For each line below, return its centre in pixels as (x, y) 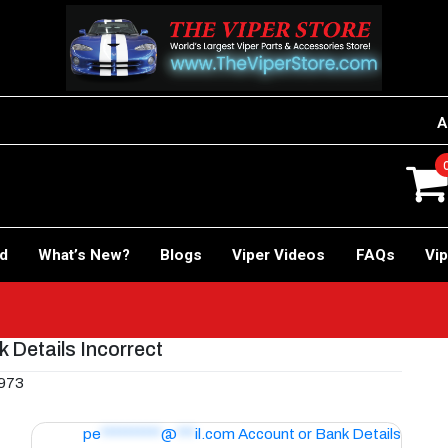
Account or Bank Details (318, 434)
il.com (215, 434)
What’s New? (83, 254)
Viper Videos (279, 254)
